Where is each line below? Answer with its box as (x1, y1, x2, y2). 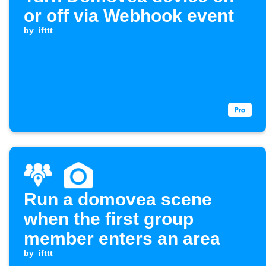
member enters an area (24, 229, 220, 249)
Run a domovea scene (24, 189, 212, 210)
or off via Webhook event (24, 6, 234, 26)
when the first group (24, 209, 194, 229)
